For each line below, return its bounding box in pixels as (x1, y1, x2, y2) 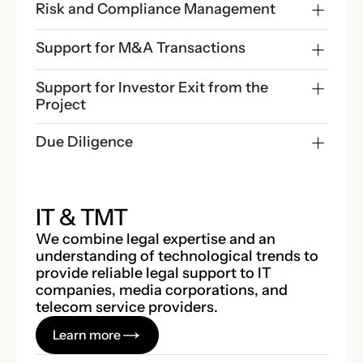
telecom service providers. (36, 298, 218, 316)
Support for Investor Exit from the (36, 78, 268, 96)
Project (36, 95, 86, 113)
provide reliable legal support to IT (36, 264, 271, 282)
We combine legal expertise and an (36, 230, 275, 248)
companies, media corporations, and (36, 281, 288, 299)
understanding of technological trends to (36, 247, 318, 265)
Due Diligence (36, 132, 133, 151)
